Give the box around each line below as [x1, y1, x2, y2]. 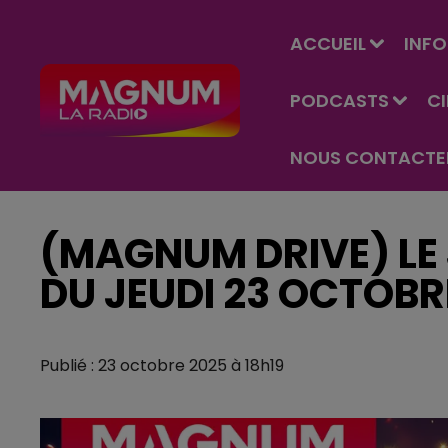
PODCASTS [290, 88, 389, 113]
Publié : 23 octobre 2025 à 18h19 [40, 354, 284, 377]
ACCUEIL [290, 31, 366, 56]
